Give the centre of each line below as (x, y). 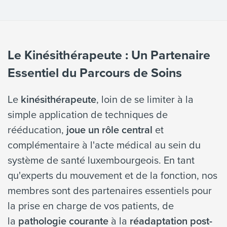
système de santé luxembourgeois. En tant (101, 160)
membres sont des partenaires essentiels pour (110, 190)
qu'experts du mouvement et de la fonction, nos (112, 175)
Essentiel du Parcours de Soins (95, 72)
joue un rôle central (109, 129)
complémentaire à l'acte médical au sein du (104, 145)
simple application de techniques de (88, 114)
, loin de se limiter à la (145, 99)
